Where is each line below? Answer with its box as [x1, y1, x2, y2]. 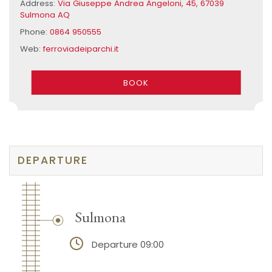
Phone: [19, 26, 50, 38]
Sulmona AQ [19, 9, 70, 21]
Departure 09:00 [91, 238, 164, 251]
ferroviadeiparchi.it [42, 42, 118, 55]
